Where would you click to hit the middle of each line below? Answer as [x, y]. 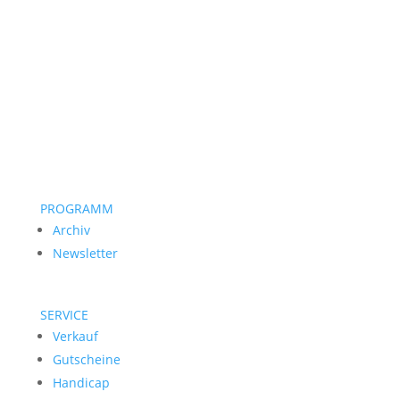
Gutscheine [86, 359]
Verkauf [75, 336]
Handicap [81, 383]
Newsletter [85, 253]
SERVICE [64, 315]
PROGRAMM [76, 208]
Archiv [71, 230]
